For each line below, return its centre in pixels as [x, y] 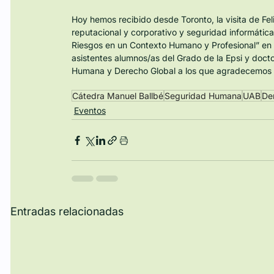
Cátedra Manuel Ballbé [117, 96]
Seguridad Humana [203, 96]
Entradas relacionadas [67, 212]
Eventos [90, 111]
